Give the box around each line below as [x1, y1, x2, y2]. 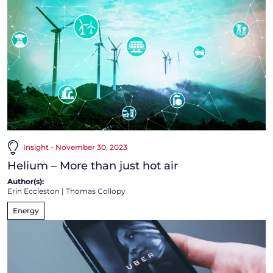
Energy [13, 205, 39, 215]
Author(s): [7, 176, 44, 186]
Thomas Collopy [66, 186, 126, 196]
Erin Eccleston [7, 186, 60, 196]
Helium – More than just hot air [7, 158, 178, 172]
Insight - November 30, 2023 [23, 142, 127, 152]
